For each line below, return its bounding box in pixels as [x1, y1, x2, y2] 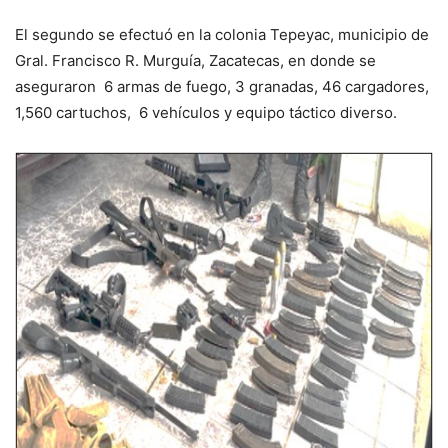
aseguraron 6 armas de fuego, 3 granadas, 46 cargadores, [15, 76, 429, 96]
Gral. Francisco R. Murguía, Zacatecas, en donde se [15, 50, 376, 70]
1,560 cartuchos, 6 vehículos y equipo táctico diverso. [15, 102, 409, 122]
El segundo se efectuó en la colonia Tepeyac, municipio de [15, 24, 429, 44]
